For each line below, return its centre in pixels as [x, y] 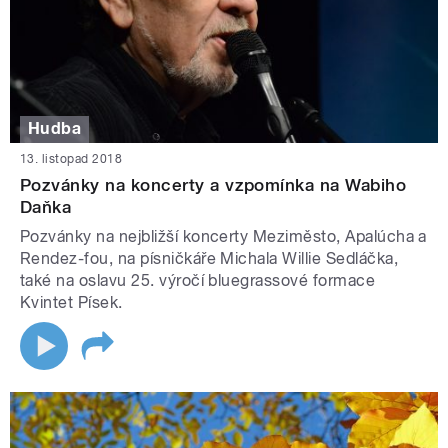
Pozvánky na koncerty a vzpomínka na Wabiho [213, 184]
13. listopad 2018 [71, 158]
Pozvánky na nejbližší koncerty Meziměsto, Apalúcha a [223, 236]
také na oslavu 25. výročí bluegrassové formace [198, 280]
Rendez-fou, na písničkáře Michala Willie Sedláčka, [209, 258]
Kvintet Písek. [71, 302]
